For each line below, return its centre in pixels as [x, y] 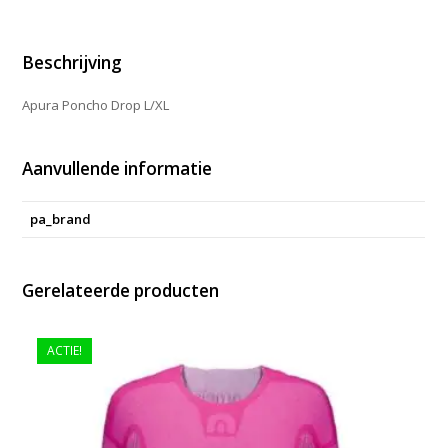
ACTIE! [64, 351]
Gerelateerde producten [121, 290]
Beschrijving [72, 62]
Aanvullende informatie [117, 168]
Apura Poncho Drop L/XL [96, 104]
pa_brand [61, 218]
